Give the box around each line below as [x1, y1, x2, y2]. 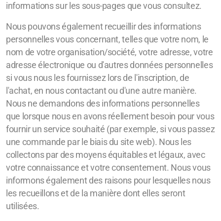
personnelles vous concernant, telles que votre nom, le [6, 35, 209, 44]
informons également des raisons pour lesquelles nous [6, 176, 211, 185]
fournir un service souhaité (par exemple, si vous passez [6, 124, 215, 134]
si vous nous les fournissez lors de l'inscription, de [6, 73, 189, 83]
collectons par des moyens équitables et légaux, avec [6, 150, 205, 160]
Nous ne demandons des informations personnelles [6, 99, 200, 109]
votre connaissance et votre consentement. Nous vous [6, 163, 211, 173]
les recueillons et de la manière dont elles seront [6, 188, 185, 198]
